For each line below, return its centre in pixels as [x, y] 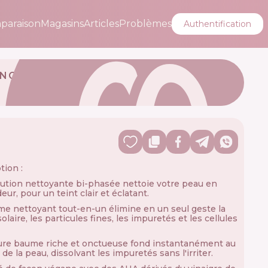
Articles [101, 24]
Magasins [62, 24]
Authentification [217, 24]
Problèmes [145, 24]
